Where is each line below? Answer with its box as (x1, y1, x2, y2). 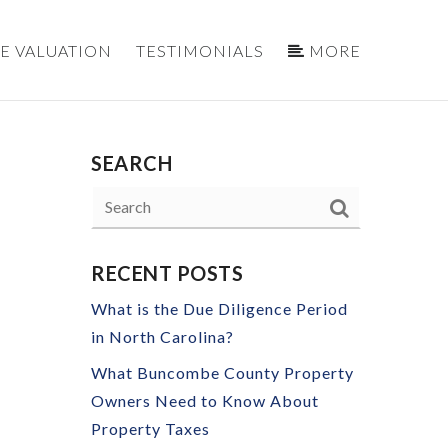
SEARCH (91, 151, 172, 175)
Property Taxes (91, 419, 210, 438)
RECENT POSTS (91, 261, 243, 285)
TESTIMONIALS (136, 40, 264, 60)
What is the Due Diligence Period (91, 299, 348, 318)
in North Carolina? (91, 327, 234, 346)
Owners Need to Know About (91, 391, 319, 410)
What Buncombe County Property (91, 363, 354, 382)
